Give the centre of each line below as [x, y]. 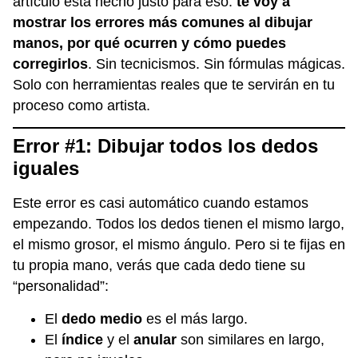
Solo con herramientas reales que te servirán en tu [174, 84]
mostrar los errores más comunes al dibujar [163, 22]
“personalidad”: [61, 286]
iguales [46, 169]
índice [82, 339]
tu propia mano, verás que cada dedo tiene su [159, 266]
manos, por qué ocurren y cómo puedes [149, 43]
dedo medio [102, 318]
